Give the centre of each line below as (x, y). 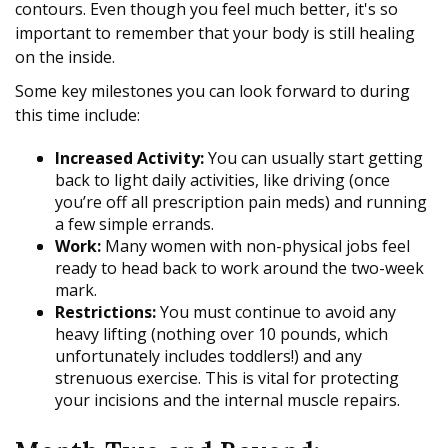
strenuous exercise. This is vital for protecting (227, 378)
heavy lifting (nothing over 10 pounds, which (221, 334)
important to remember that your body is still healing (215, 33)
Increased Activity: (129, 158)
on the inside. (65, 57)
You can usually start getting (313, 158)
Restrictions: (105, 312)
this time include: (77, 115)
